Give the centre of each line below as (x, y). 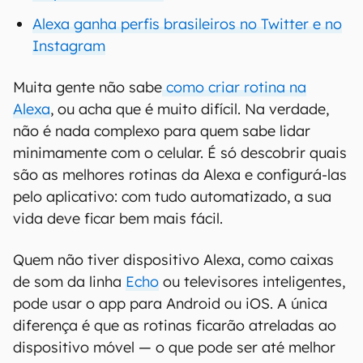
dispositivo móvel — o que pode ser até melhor (174, 347)
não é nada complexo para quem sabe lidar (162, 131)
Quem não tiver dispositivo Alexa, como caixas (173, 260)
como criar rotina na (234, 87)
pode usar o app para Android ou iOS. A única (170, 303)
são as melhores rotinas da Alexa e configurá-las (180, 175)
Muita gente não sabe (88, 87)
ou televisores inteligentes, (252, 282)
